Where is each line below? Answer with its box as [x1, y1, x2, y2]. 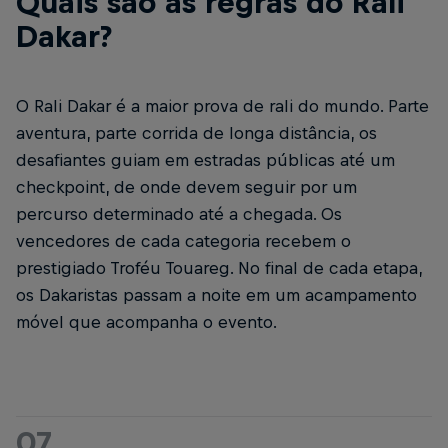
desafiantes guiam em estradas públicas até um [16, 150, 395, 170]
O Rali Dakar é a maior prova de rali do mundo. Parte [16, 96, 429, 116]
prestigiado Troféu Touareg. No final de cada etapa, [16, 258, 422, 278]
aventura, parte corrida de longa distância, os [16, 123, 377, 143]
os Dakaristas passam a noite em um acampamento [16, 285, 417, 305]
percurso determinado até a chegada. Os [16, 204, 342, 224]
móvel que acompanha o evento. [16, 312, 277, 332]
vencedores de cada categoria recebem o [16, 231, 351, 251]
